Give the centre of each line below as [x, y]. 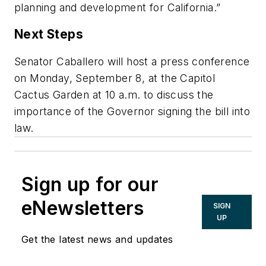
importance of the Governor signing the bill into [132, 111]
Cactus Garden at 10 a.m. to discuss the [114, 94]
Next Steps [49, 34]
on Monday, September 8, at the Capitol [115, 78]
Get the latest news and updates [97, 239]
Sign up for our [90, 184]
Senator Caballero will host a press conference [132, 61]
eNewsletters [83, 208]
